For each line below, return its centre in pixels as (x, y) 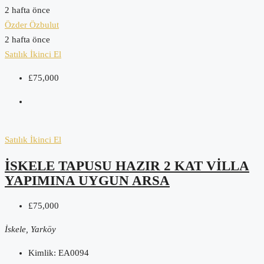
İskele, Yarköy (30, 230)
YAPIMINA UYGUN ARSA (87, 180)
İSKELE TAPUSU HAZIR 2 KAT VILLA (127, 166)
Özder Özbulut (32, 24)
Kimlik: (42, 253)
